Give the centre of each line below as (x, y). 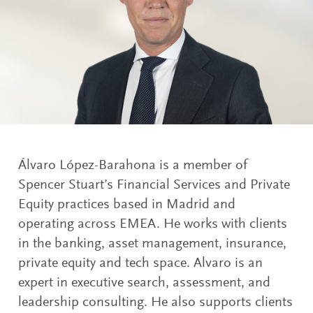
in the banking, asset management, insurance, (153, 243)
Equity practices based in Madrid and (127, 204)
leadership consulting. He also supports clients (156, 302)
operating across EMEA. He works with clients (153, 224)
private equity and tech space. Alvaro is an (141, 263)
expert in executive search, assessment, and (145, 283)
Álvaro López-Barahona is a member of (133, 165)
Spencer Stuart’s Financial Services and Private (154, 185)
